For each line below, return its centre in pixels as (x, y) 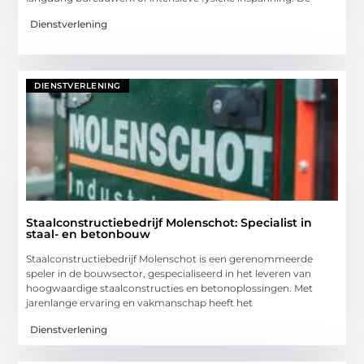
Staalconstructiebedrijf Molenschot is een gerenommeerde (170, 259)
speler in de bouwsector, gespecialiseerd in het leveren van (169, 274)
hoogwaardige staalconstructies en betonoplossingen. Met (170, 288)
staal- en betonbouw (89, 234)
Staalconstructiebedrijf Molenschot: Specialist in (169, 223)
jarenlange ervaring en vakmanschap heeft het (140, 303)
